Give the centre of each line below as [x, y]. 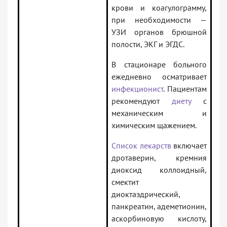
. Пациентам [185, 89]
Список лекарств [141, 146]
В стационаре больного [159, 65]
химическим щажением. [154, 125]
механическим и [159, 113]
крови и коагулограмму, [159, 8]
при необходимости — [159, 20]
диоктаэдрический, [146, 194]
